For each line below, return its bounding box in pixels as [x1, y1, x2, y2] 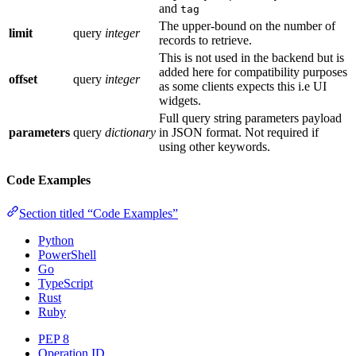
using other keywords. [159, 140, 270, 154]
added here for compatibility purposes [159, 65, 347, 79]
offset [9, 72, 37, 87]
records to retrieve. [159, 33, 252, 48]
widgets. [159, 94, 201, 108]
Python [38, 233, 74, 247]
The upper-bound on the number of [159, 19, 335, 33]
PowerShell [38, 247, 96, 261]
